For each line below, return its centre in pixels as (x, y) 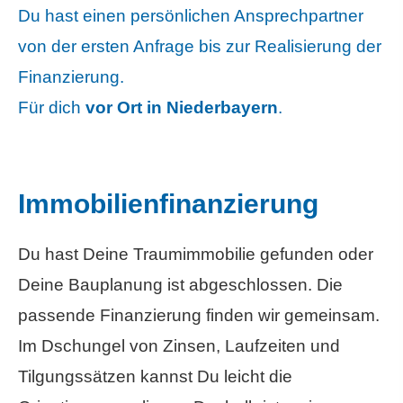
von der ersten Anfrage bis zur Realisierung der (200, 46)
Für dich (52, 107)
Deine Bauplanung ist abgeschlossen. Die (180, 284)
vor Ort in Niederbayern (182, 107)
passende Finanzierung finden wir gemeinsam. (199, 315)
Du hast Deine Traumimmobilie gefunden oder (196, 254)
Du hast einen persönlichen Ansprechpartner (191, 15)
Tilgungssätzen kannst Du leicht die (155, 376)
